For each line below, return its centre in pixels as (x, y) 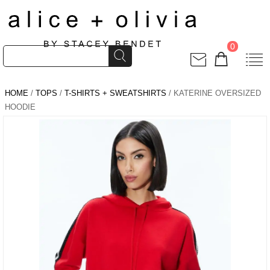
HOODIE (20, 107)
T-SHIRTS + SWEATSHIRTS (115, 93)
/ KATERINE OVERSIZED (214, 93)
